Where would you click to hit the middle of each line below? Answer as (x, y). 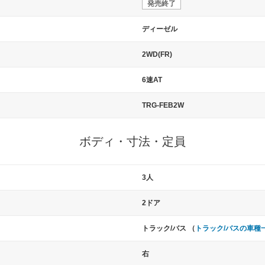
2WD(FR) (157, 54)
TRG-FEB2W (163, 105)
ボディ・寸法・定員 (132, 141)
